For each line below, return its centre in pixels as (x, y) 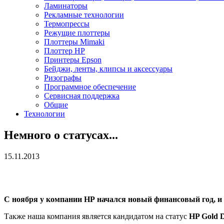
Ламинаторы (66, 6)
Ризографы (63, 78)
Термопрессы (67, 24)
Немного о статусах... (61, 135)
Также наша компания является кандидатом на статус (96, 216)
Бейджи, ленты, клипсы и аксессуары (108, 69)
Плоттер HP (64, 51)
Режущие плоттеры (77, 33)
